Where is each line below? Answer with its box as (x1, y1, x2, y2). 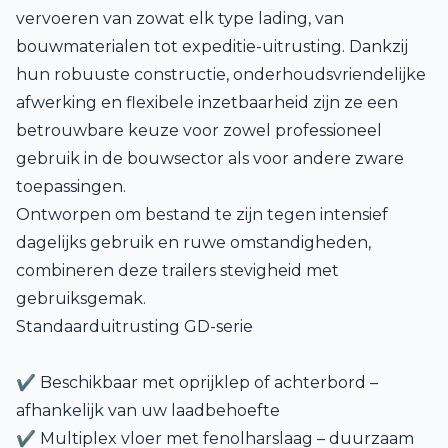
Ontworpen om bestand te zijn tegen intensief (16, 205, 388, 224)
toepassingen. (16, 177, 126, 196)
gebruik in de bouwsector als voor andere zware (16, 149, 404, 168)
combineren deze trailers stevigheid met (16, 261, 339, 280)
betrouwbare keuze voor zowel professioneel (16, 121, 382, 140)
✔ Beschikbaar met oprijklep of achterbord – (16, 373, 378, 392)
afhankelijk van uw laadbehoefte (16, 401, 280, 420)
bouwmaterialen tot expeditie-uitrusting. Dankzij (16, 37, 408, 56)
